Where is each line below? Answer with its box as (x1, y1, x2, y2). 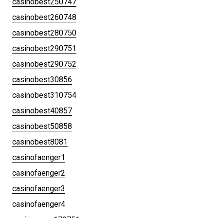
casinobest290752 (12, 59, 76, 69)
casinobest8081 (12, 137, 68, 146)
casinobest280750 (12, 28, 76, 37)
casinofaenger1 (12, 152, 65, 162)
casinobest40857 (12, 106, 72, 115)
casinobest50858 (12, 121, 72, 131)
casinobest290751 (12, 43, 76, 53)
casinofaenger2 (12, 168, 65, 178)
